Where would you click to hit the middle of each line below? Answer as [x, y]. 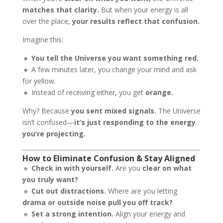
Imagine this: [43, 40]
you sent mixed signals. [113, 111]
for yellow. [39, 81]
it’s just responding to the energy [135, 122]
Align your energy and [149, 214]
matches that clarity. [60, 10]
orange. [159, 92]
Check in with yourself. [72, 168]
